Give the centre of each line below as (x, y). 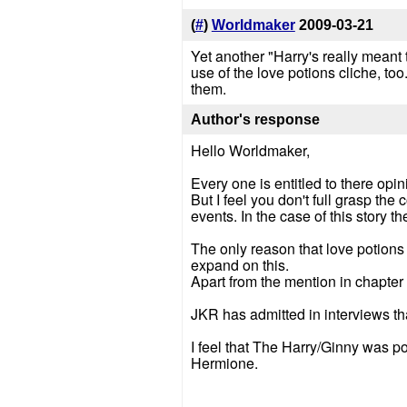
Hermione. (224, 362)
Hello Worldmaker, (250, 150)
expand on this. (239, 264)
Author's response (255, 119)
